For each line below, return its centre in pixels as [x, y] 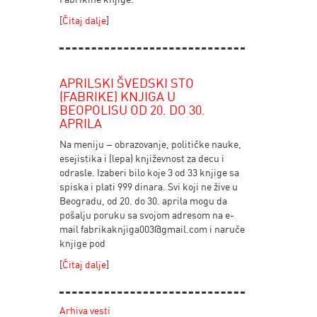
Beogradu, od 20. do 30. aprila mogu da [143, 201]
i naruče [226, 229]
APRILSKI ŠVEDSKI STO [126, 83]
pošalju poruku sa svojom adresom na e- [146, 215]
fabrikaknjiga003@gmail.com [144, 229]
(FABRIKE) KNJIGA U [117, 96]
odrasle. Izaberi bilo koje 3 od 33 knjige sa [149, 172]
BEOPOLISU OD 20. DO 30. [132, 110]
